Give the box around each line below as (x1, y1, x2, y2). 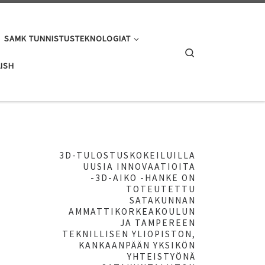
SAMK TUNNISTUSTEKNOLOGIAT (4, 33, 131, 44)
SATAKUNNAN (130, 195, 196, 206)
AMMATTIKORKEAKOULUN (69, 206, 196, 218)
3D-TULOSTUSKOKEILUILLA (59, 150, 196, 161)
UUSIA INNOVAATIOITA (83, 161, 196, 173)
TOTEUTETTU (126, 183, 196, 195)
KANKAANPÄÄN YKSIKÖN (79, 240, 196, 251)
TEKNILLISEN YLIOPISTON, (62, 228, 196, 240)
